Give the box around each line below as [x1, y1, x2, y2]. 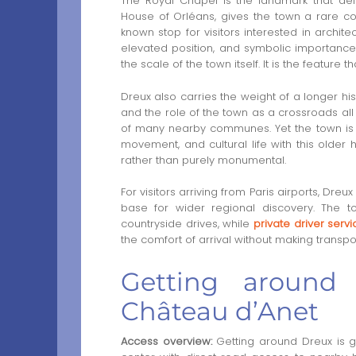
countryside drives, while [121, 216, 253, 232]
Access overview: [121, 334, 212, 350]
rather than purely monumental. [121, 152, 286, 168]
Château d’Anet [121, 296, 319, 327]
